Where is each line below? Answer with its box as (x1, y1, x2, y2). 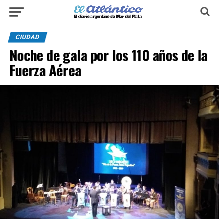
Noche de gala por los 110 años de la (9, 44, 208, 65)
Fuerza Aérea (9, 60, 82, 80)
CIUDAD (14, 33, 41, 41)
